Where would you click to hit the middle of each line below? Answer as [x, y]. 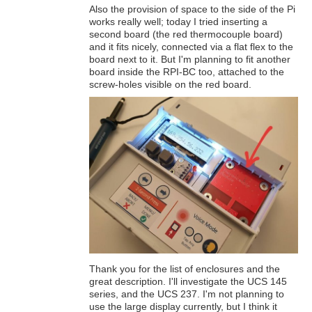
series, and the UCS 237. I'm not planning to [187, 294]
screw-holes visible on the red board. [170, 84]
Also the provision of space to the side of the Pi [192, 9]
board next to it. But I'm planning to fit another [190, 59]
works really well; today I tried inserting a [178, 21]
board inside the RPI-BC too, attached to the [187, 71]
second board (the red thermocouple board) [186, 34]
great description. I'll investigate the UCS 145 [188, 281]
